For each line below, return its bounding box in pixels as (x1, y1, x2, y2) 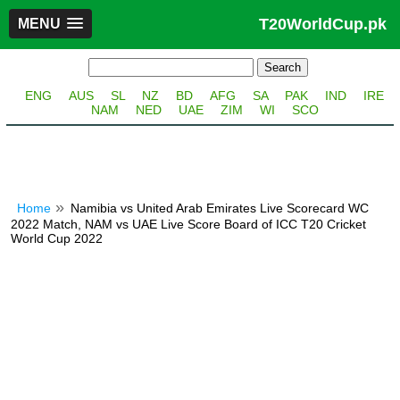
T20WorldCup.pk (259, 15, 387, 33)
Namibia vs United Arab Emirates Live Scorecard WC (71, 201, 370, 215)
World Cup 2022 (10, 231, 103, 246)
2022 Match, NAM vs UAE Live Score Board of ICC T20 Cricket (10, 217, 366, 231)
